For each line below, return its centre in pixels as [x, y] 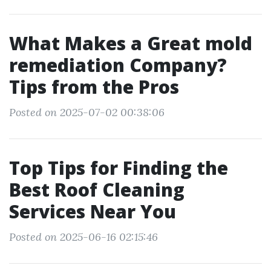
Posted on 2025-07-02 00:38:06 [87, 112]
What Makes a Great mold [131, 43]
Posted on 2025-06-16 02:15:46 [83, 237]
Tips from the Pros [94, 87]
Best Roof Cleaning [97, 190]
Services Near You [93, 211]
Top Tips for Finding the [119, 168]
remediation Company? [118, 65]
